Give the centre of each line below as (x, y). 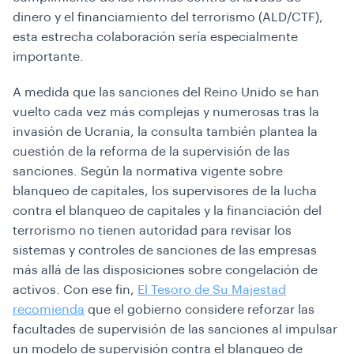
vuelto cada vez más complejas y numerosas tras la (166, 112)
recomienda (49, 310)
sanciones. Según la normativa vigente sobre (148, 171)
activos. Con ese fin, (75, 290)
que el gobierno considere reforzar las (200, 310)
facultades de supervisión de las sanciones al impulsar (175, 330)
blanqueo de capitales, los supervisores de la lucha (165, 191)
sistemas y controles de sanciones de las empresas (165, 250)
